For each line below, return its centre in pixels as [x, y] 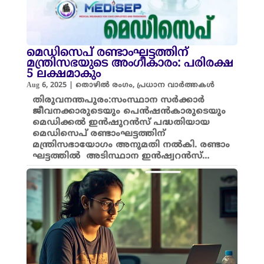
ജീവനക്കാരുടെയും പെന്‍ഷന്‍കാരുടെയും [129, 111]
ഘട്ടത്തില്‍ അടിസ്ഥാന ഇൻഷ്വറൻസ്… [121, 156]
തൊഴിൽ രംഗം [104, 85]
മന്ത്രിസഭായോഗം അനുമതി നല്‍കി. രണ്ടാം [131, 145]
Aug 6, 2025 [46, 85]
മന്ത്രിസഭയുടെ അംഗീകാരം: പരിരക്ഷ [130, 64]
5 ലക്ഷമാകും [63, 74]
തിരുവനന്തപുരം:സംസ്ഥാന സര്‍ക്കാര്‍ [118, 100]
